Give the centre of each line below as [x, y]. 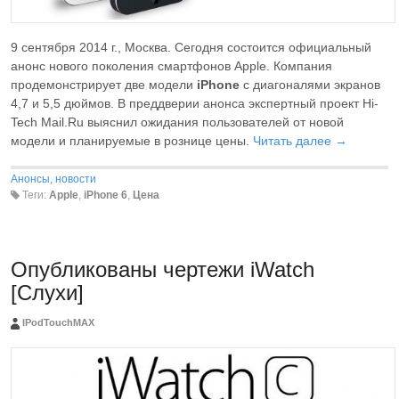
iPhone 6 [106, 195]
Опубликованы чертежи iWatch [163, 270]
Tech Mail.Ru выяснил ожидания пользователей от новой [177, 122]
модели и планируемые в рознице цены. [132, 140]
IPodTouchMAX [58, 323]
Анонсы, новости [53, 179]
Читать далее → [300, 140]
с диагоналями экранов [310, 84]
